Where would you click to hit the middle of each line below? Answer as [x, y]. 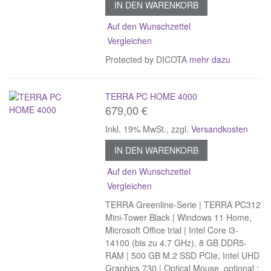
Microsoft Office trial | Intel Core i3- [172, 230]
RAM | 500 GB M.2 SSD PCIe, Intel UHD [183, 255]
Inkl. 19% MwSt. [136, 129]
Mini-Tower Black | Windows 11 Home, [179, 217]
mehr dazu [210, 59]
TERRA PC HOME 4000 [152, 96]
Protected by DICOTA [148, 59]
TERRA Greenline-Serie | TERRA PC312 [183, 204]
